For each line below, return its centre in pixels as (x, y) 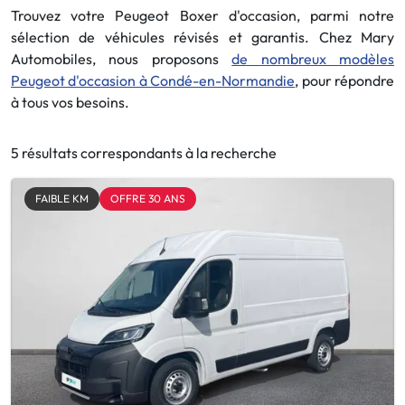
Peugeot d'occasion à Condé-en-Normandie (153, 80)
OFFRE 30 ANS (148, 198)
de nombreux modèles (313, 59)
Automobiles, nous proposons (122, 59)
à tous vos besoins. (70, 102)
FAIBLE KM (62, 198)
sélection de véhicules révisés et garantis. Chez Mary (202, 37)
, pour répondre (345, 80)
